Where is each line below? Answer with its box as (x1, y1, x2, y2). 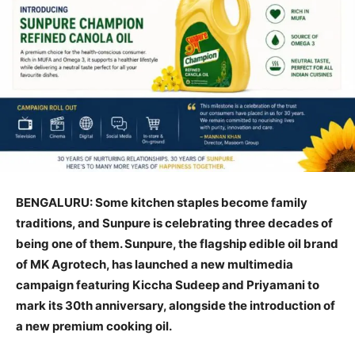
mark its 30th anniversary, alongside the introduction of (16, 298, 335, 314)
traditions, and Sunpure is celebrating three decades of (16, 216, 333, 231)
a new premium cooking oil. (16, 319, 172, 334)
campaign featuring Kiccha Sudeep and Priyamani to (16, 277, 319, 293)
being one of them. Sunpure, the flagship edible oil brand (16, 236, 338, 252)
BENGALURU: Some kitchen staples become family (16, 195, 307, 211)
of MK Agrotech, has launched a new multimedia (16, 257, 293, 273)
